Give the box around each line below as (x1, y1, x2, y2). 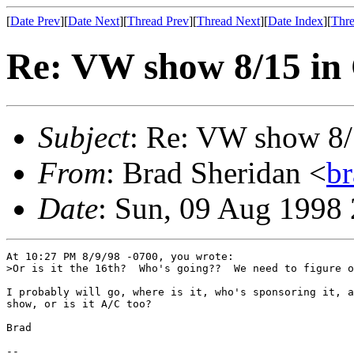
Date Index (268, 14, 323, 28)
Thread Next (197, 14, 260, 28)
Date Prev (10, 14, 60, 28)
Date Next (68, 14, 119, 28)
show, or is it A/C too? (6, 297, 152, 310)
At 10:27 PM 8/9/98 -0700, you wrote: (6, 250, 234, 262)
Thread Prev (127, 14, 189, 28)
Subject (38, 119, 130, 154)
